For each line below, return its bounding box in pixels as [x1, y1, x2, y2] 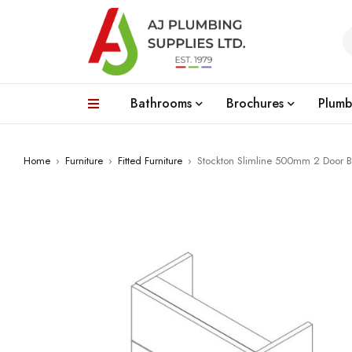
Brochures [226, 94, 284, 112]
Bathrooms [130, 94, 192, 112]
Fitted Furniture [118, 153, 182, 168]
